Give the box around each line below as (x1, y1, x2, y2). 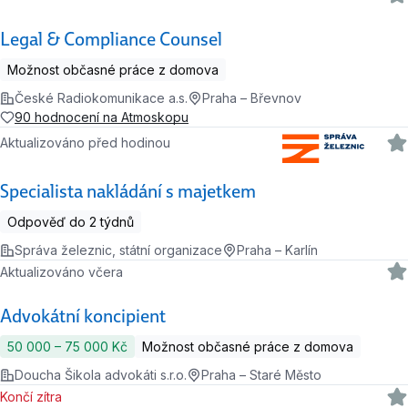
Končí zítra (7, 388, 63, 404)
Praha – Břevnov (202, 90, 301, 107)
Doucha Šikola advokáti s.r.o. (15, 367, 187, 383)
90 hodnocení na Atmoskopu (15, 109, 189, 126)
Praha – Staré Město (201, 367, 321, 383)
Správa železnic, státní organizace (15, 242, 222, 259)
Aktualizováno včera (8, 263, 124, 280)
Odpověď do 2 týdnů (7, 214, 134, 230)
